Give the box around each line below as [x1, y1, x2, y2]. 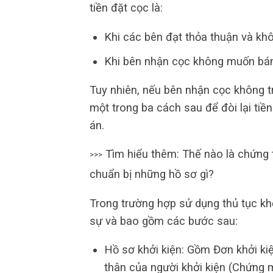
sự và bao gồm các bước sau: [90, 214, 238, 227]
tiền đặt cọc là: [90, 1, 163, 15]
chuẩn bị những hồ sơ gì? [90, 168, 214, 181]
